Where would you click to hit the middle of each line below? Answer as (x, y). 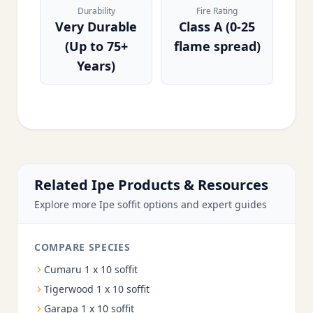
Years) (96, 66)
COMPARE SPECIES (82, 247)
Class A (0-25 (217, 27)
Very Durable (96, 27)
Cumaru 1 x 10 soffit (91, 269)
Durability (96, 11)
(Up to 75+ (96, 46)
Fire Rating (217, 11)
